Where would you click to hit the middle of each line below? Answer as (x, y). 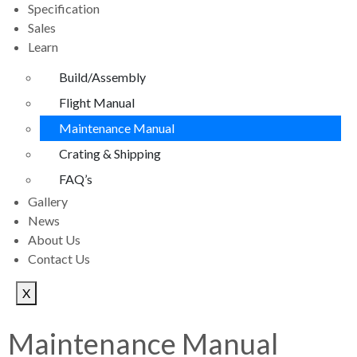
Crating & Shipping (110, 153)
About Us (54, 239)
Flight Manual (97, 102)
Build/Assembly (102, 77)
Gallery (48, 201)
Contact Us (59, 259)
